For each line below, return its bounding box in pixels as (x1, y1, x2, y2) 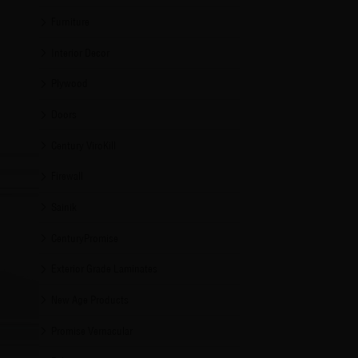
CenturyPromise (51, 231, 119, 245)
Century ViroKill (51, 138, 117, 152)
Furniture (51, 14, 90, 28)
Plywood (51, 77, 89, 90)
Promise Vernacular (51, 324, 133, 337)
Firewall (51, 169, 84, 183)
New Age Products (51, 292, 129, 306)
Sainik (51, 200, 78, 213)
